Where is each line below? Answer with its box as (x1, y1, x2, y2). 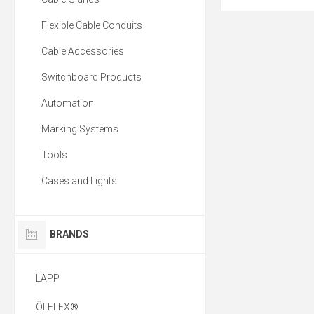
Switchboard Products (41, 71, 142, 83)
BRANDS (50, 228, 89, 240)
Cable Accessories (41, 46, 124, 57)
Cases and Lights (41, 175, 117, 187)
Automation (41, 97, 94, 109)
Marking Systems (41, 123, 118, 135)
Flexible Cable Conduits (41, 20, 142, 32)
